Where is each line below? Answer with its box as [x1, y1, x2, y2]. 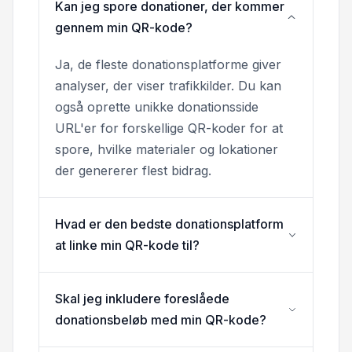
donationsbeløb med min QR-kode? [55, 311, 266, 328]
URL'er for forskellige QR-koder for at [55, 119, 283, 136]
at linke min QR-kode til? [55, 236, 200, 253]
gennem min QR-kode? [55, 19, 192, 35]
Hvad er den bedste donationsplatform [55, 215, 284, 232]
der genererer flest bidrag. [55, 162, 211, 178]
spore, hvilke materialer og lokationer [55, 141, 278, 157]
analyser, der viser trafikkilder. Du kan [55, 77, 281, 93]
